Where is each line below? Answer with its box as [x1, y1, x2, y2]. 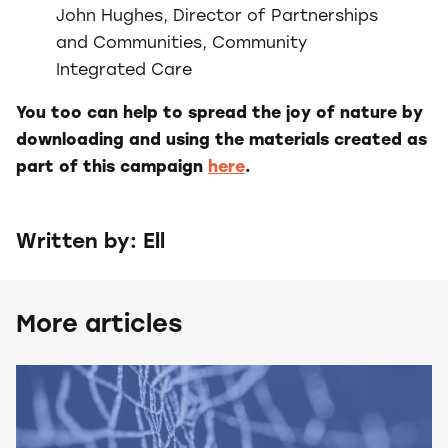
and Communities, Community [56, 35, 307, 52]
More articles [16, 313, 182, 338]
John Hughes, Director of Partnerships [56, 8, 378, 25]
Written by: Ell [16, 232, 165, 253]
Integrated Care [56, 62, 192, 79]
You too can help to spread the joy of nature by [16, 105, 423, 122]
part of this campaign [16, 159, 208, 176]
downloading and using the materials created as [16, 132, 427, 149]
